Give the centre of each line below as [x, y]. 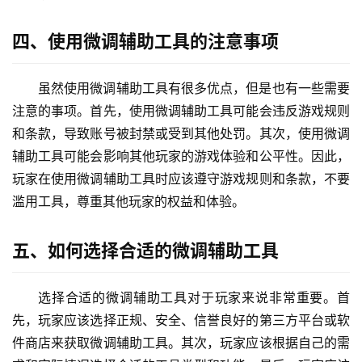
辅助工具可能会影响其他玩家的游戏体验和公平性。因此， [181, 156]
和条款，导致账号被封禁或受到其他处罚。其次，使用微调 [181, 133]
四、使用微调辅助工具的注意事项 [145, 41]
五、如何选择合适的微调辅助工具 [145, 250]
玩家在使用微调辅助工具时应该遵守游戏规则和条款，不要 [181, 178]
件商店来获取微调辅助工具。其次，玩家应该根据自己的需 [181, 342]
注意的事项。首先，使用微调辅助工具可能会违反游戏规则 [181, 110]
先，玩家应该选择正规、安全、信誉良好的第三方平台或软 [181, 320]
